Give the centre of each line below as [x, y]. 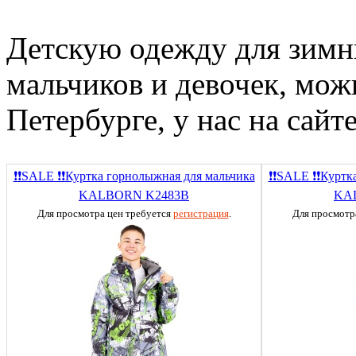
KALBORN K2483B [134, 195]
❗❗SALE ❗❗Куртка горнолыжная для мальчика [134, 176]
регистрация [201, 213]
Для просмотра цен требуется [105, 213]
